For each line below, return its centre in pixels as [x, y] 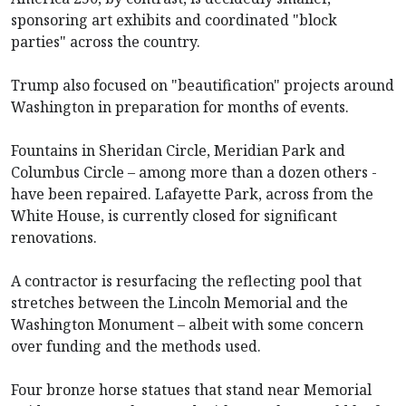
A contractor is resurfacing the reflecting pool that [186, 280]
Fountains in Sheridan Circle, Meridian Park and [178, 150]
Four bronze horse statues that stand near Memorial [191, 389]
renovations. [54, 237]
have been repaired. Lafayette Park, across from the [192, 193]
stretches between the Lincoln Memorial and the [179, 302]
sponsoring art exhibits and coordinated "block [174, 19]
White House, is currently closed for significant [174, 215]
